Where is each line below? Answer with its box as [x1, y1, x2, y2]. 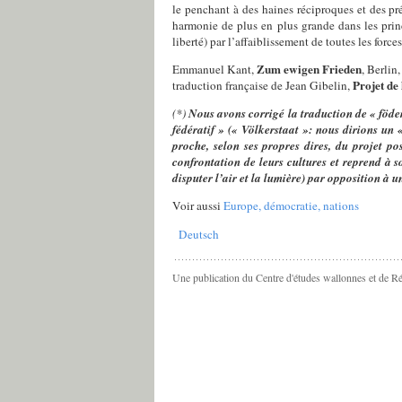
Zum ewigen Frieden [257, 60, 362, 79]
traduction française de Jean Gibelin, [172, 77, 353, 94]
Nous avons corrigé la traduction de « [188, 105, 380, 122]
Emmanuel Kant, [172, 61, 257, 78]
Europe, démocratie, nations [223, 197, 359, 214]
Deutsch [178, 225, 219, 242]
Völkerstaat [240, 121, 299, 138]
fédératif [172, 121, 214, 138]
